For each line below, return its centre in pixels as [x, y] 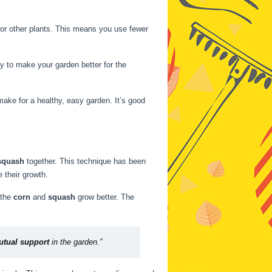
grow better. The [105, 197]
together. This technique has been [85, 161]
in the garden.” [76, 242]
